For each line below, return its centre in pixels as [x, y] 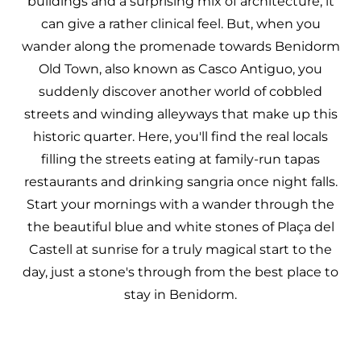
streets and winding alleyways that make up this [180, 114]
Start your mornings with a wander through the [180, 204]
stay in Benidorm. [180, 295]
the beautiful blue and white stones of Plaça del [180, 227]
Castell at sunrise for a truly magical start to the [180, 249]
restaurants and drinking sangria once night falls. [180, 182]
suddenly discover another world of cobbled [180, 91]
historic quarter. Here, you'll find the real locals [180, 137]
